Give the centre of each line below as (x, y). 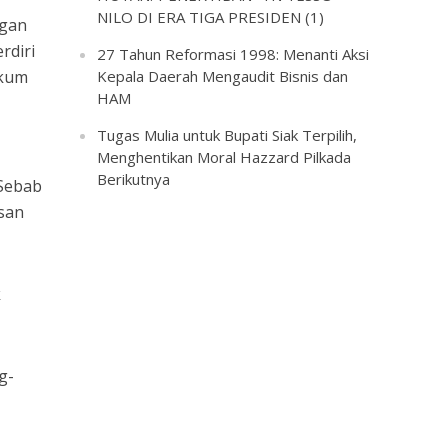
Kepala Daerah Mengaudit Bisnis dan (223, 76)
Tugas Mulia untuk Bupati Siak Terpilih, (227, 135)
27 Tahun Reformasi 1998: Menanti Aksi (233, 54)
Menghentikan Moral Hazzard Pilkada (224, 157)
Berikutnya (134, 179)
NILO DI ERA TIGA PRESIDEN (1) (211, 17)
